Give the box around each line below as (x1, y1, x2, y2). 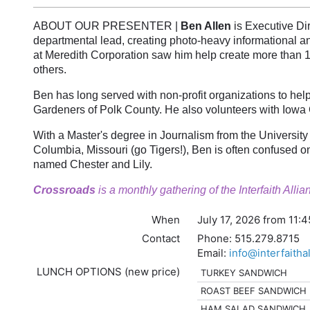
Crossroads (33, 184, 98, 196)
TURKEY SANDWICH (201, 267, 288, 278)
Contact (142, 232, 181, 245)
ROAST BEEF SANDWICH (201, 285, 307, 296)
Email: (197, 246, 230, 259)
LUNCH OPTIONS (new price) (37, 265, 181, 278)
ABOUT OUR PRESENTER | (33, 20, 181, 32)
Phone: (197, 232, 235, 245)
